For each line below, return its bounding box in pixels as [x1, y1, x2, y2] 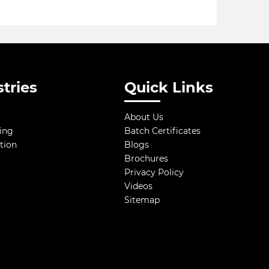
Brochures [124, 153, 168, 164]
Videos [124, 181, 153, 192]
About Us [124, 112, 163, 122]
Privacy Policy [124, 167, 184, 178]
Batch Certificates [124, 125, 201, 136]
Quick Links [124, 79, 213, 96]
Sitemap [124, 195, 160, 205]
